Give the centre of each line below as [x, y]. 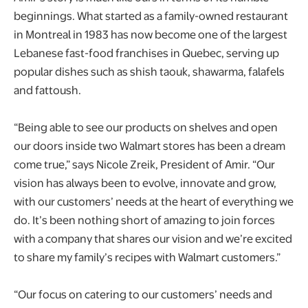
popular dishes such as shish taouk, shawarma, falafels [149, 71]
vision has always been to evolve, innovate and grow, [145, 182]
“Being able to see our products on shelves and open [146, 126]
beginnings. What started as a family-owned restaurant [151, 15]
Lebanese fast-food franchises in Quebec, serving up [146, 52]
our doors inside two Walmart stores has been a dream [150, 145]
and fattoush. [48, 89]
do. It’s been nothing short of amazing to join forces [144, 219]
